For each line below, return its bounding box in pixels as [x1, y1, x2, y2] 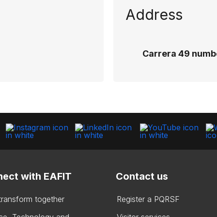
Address [125, 6, 183, 23]
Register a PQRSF [117, 194, 180, 204]
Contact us [116, 170, 168, 182]
